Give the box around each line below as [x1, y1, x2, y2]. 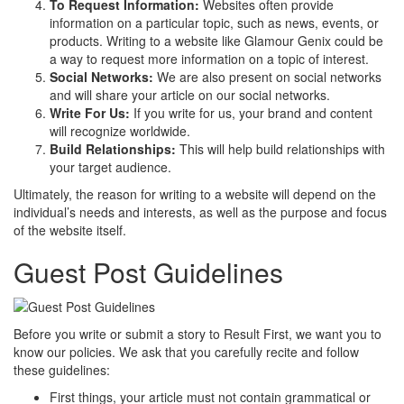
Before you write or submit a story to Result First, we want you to [14, 324, 381, 343]
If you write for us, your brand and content [133, 103, 372, 122]
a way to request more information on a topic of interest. [50, 49, 369, 68]
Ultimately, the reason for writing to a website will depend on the [14, 184, 376, 203]
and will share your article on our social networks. [50, 85, 330, 104]
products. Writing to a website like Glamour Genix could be [50, 31, 383, 50]
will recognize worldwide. [50, 121, 190, 140]
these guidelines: [14, 360, 110, 379]
